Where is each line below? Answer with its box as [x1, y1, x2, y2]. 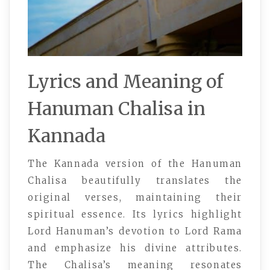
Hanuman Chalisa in [28, 96, 206, 120]
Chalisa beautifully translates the [28, 174, 242, 186]
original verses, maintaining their [28, 191, 242, 203]
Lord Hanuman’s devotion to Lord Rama [28, 225, 242, 237]
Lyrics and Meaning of [28, 69, 224, 93]
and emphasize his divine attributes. [28, 242, 242, 254]
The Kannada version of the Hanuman [28, 157, 242, 169]
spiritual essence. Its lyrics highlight [28, 208, 242, 220]
